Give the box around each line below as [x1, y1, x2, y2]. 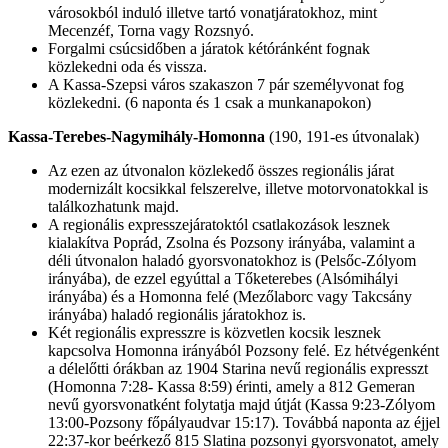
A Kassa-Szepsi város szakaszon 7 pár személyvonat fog [48, 76, 404, 94]
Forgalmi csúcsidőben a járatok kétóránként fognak [48, 40, 370, 58]
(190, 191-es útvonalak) [265, 128, 419, 146]
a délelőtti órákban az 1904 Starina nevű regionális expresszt [48, 360, 428, 378]
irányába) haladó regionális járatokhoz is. [48, 306, 306, 324]
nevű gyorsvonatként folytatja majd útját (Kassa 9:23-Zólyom [48, 396, 435, 414]
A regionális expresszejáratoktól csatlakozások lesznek [48, 216, 390, 234]
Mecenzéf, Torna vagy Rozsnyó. [48, 22, 254, 40]
